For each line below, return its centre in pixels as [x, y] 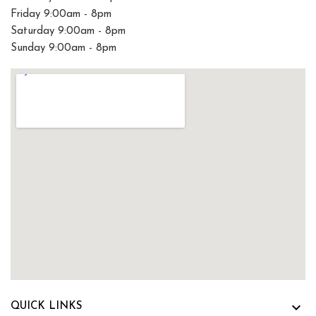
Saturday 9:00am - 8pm [68, 31]
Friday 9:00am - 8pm [61, 14]
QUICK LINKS [46, 306]
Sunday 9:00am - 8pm [63, 48]
